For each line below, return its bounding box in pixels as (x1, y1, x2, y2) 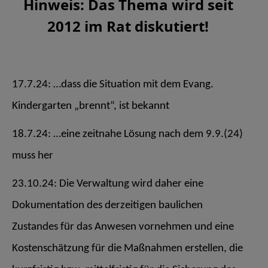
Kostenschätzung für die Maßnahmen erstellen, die (12, 242, 243, 254)
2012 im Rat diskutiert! (47, 16, 209, 37)
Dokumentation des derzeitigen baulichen (12, 199, 203, 211)
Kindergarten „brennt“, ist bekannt (12, 100, 169, 112)
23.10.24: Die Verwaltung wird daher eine (12, 178, 203, 190)
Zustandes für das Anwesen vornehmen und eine (12, 221, 234, 233)
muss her (12, 150, 53, 162)
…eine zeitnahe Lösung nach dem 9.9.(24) (51, 128, 243, 140)
